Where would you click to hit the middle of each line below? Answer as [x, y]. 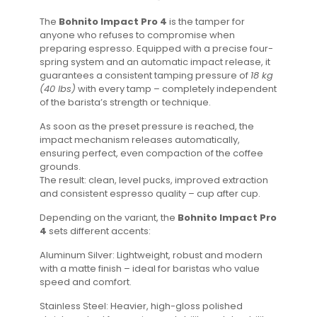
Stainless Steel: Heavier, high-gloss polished [142, 306]
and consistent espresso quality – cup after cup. [150, 194]
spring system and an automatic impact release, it [155, 62]
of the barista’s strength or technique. [126, 102]
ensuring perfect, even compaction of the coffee [152, 153]
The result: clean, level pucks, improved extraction [154, 180]
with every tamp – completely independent [177, 89]
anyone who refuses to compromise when [138, 35]
